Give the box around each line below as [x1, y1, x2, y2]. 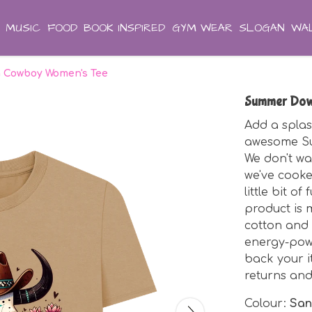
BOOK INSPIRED [84, 20, 166, 36]
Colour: [244, 297, 290, 310]
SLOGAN [239, 20, 285, 36]
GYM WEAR [171, 20, 233, 36]
